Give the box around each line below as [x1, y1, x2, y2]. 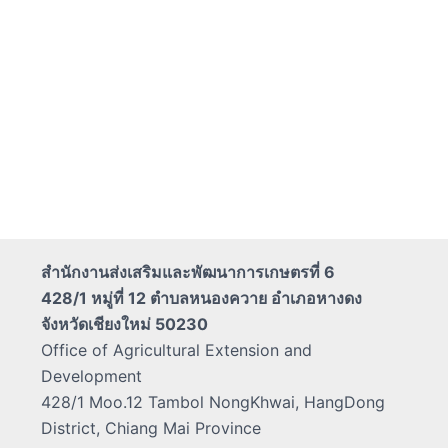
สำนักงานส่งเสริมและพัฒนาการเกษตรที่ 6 [40, 262, 335, 282]
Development [40, 366, 142, 386]
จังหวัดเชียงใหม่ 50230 [40, 314, 208, 334]
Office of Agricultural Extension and [40, 340, 312, 360]
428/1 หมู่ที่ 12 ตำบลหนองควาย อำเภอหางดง [40, 288, 362, 308]
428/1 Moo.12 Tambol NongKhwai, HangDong [40, 392, 385, 412]
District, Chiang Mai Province [40, 418, 261, 438]
